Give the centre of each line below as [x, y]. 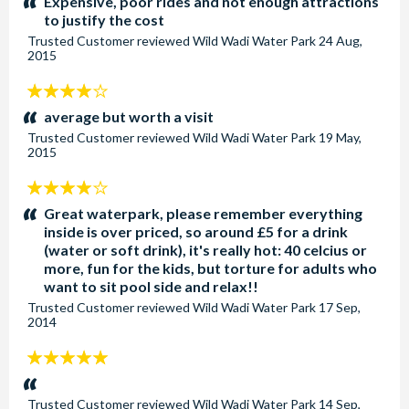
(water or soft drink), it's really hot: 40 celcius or [205, 250]
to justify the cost [104, 20]
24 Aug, [341, 41]
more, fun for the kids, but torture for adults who [210, 268]
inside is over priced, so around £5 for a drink [196, 231]
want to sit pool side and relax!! [151, 286]
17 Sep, [340, 307]
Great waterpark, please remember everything [203, 213]
